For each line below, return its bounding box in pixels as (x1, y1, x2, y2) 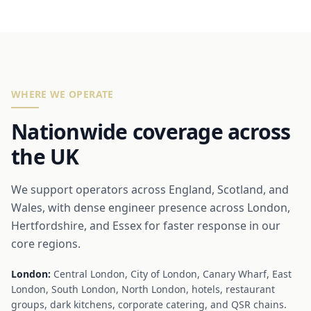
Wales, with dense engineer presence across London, (11, 199, 290, 215)
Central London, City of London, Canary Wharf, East (51, 267, 292, 280)
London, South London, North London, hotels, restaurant (11, 282, 275, 296)
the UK (11, 142, 79, 171)
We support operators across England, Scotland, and (11, 181, 289, 197)
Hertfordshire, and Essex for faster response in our (11, 217, 280, 233)
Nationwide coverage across (11, 117, 291, 146)
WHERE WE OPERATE (11, 87, 114, 101)
